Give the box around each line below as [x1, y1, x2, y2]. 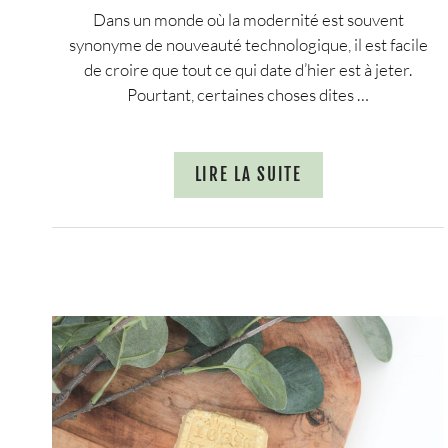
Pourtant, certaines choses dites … [127, 83, 370, 105]
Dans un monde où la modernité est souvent [92, 8, 404, 30]
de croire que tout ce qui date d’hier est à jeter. [84, 58, 413, 80]
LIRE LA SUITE [194, 164, 302, 186]
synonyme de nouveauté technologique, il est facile [68, 33, 428, 55]
